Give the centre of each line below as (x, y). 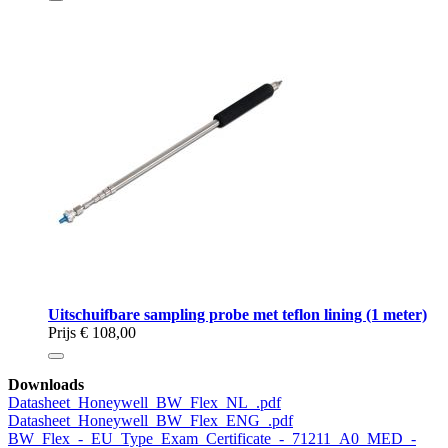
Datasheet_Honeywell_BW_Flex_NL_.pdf (144, 402)
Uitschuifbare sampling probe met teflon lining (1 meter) (237, 314)
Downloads (46, 384)
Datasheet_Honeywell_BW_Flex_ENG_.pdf (150, 420)
